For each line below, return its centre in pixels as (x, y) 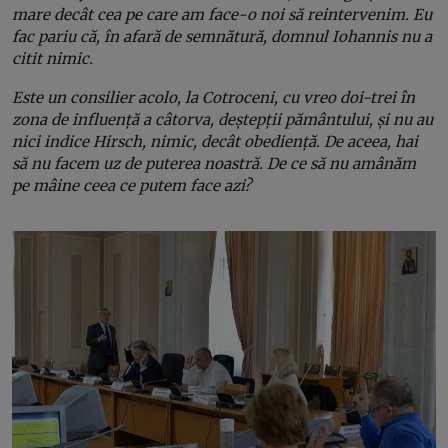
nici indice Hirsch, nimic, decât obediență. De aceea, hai (215, 141)
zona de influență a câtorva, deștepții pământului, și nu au (222, 119)
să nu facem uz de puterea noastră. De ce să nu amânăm (214, 163)
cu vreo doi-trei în (346, 97)
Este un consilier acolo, (98, 97)
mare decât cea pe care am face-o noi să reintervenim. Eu (222, 14)
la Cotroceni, (231, 97)
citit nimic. (52, 58)
